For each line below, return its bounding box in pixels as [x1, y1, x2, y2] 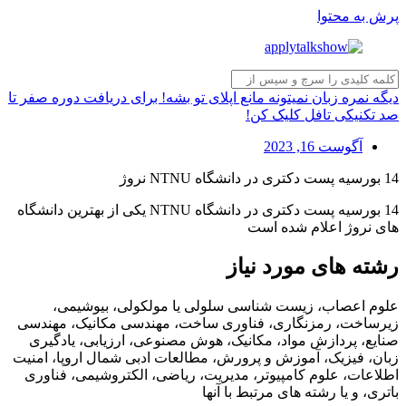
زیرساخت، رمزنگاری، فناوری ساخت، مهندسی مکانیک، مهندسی [17, 314, 399, 331]
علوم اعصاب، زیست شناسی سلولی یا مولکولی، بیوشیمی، [53, 297, 399, 314]
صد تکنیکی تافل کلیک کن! [246, 107, 399, 122]
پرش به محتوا [317, 8, 399, 24]
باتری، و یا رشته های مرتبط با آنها [202, 383, 399, 400]
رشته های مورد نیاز [227, 254, 399, 278]
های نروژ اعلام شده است [247, 219, 399, 235]
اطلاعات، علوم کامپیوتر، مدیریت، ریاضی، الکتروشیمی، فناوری [24, 366, 399, 382]
